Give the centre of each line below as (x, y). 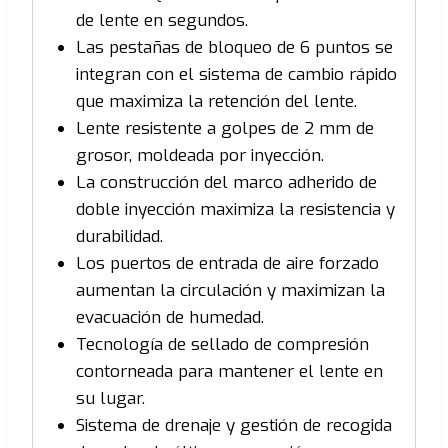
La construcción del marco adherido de (226, 183)
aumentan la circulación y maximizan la (230, 291)
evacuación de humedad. (169, 318)
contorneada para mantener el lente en (229, 372)
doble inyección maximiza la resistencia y (235, 210)
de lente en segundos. (161, 21)
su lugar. (110, 399)
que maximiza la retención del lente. (216, 102)
